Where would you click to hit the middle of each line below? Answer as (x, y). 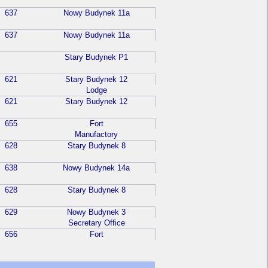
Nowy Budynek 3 (96, 212)
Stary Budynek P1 (96, 57)
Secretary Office (96, 223)
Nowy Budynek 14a (96, 168)
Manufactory (96, 135)
